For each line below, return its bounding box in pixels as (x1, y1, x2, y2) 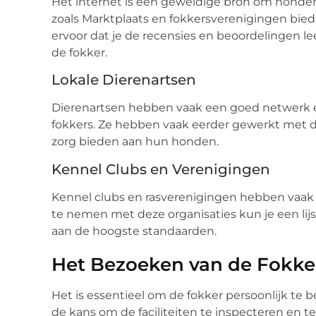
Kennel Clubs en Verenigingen (51, 160, 270, 178)
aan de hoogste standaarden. (51, 224, 217, 238)
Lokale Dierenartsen (51, 71, 196, 89)
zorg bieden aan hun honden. (51, 135, 219, 149)
